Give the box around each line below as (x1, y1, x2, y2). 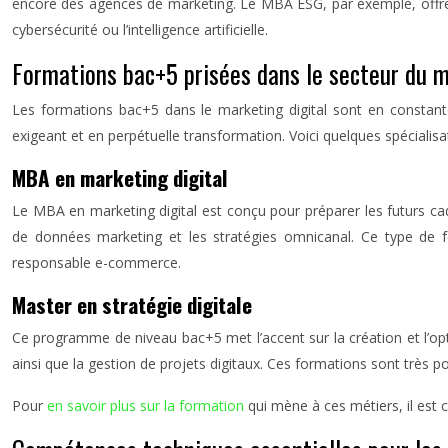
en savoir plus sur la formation (47, 396, 244, 415)
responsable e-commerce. (12, 253, 181, 272)
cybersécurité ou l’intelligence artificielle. (12, 20, 268, 39)
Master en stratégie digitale (12, 289, 252, 320)
